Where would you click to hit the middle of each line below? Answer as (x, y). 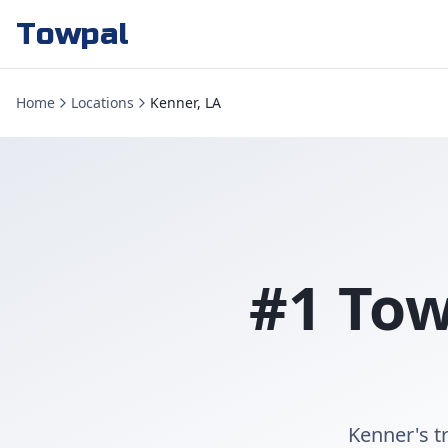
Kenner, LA (185, 102)
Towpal (73, 34)
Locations (102, 102)
